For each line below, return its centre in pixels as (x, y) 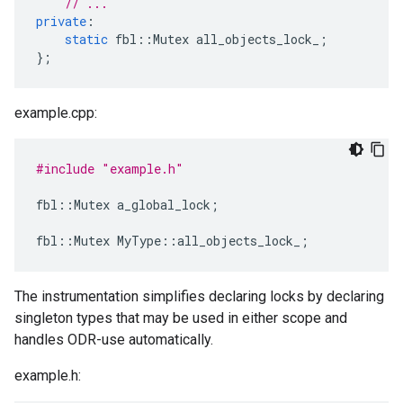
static (86, 40)
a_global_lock (164, 205)
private (61, 22)
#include (65, 169)
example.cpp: (56, 113)
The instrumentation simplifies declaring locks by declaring (199, 297)
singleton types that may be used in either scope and (181, 318)
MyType (139, 241)
